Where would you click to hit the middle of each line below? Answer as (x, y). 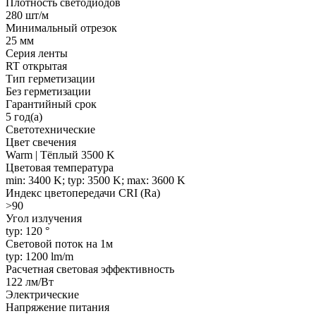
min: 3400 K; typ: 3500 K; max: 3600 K (96, 180)
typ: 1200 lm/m (39, 256)
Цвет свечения (41, 142)
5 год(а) (24, 116)
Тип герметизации (50, 78)
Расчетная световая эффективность (90, 269)
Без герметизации (48, 91)
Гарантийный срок (51, 104)
